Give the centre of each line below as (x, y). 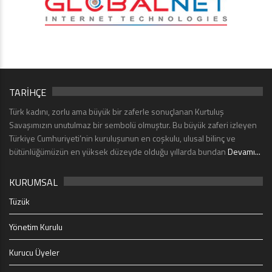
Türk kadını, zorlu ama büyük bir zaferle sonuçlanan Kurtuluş (117, 111)
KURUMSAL (33, 182)
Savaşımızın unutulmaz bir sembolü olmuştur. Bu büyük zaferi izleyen (133, 124)
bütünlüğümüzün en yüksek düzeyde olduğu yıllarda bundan (118, 151)
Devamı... (244, 151)
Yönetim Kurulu (36, 226)
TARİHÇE (28, 92)
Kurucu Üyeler (34, 252)
